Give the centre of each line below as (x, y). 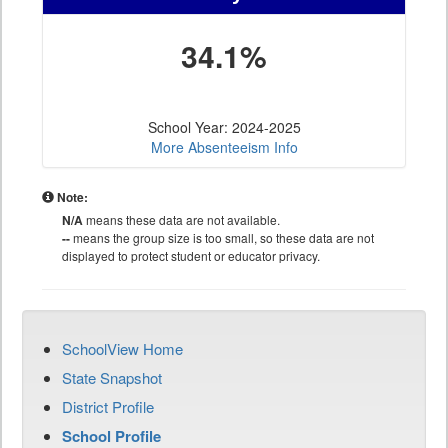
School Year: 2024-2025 (224, 127)
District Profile (108, 407)
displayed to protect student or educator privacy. (191, 256)
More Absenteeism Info (224, 147)
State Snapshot (112, 378)
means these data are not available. (181, 220)
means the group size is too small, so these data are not (222, 238)
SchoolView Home (122, 349)
